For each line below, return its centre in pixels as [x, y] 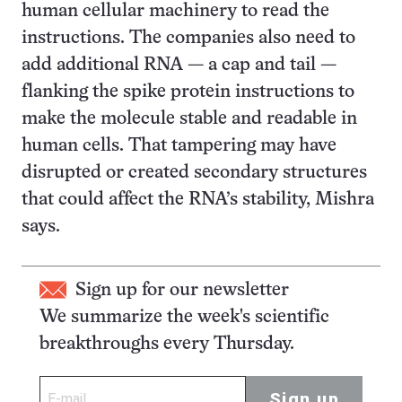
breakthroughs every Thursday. [167, 344]
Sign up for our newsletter [182, 290]
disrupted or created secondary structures [194, 173]
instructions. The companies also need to [188, 38]
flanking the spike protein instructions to [188, 92]
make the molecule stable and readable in [189, 119]
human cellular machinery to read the [175, 11]
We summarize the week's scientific [184, 317]
